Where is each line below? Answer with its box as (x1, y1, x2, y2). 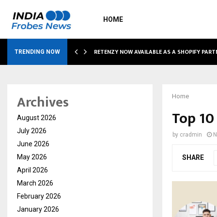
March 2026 (17, 179, 53, 187)
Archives (17, 91, 69, 114)
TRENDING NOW (15, 48, 60, 55)
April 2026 (17, 166, 48, 174)
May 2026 (17, 153, 47, 161)
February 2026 (17, 192, 61, 200)
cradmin (180, 131, 202, 138)
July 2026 (17, 127, 46, 135)
